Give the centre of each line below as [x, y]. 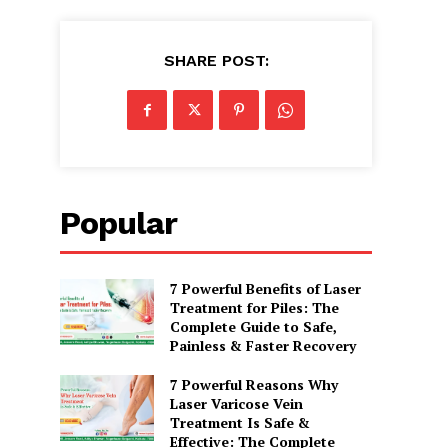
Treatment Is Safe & [239, 423]
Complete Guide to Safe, [253, 327]
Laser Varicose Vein [236, 404]
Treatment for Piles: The [254, 308]
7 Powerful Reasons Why [253, 385]
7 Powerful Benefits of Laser [265, 289]
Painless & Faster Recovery [262, 346]
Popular [119, 223]
